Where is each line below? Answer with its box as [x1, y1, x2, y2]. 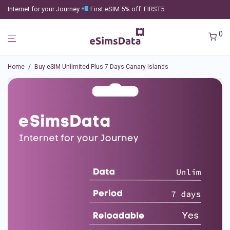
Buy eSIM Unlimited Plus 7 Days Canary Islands [34, 63, 168, 70]
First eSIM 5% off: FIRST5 [88, 5, 164, 13]
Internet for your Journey [8, 5, 81, 13]
